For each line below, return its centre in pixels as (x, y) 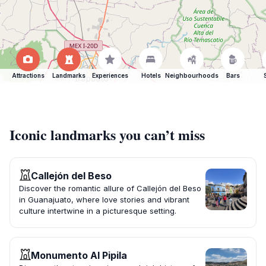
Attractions (28, 76)
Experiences (110, 76)
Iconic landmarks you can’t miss (107, 135)
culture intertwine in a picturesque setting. (98, 211)
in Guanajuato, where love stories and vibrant (104, 200)
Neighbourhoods (192, 76)
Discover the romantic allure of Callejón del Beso (110, 189)
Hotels (151, 76)
